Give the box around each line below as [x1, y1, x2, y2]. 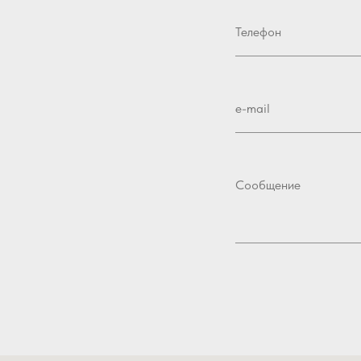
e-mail [235, 101, 270, 117]
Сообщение [235, 177, 301, 193]
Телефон [235, 24, 281, 40]
